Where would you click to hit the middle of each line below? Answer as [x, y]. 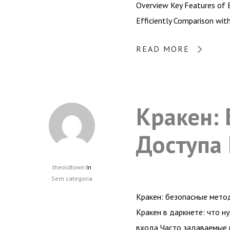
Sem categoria [72, 178]
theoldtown [69, 167]
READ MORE [163, 49]
